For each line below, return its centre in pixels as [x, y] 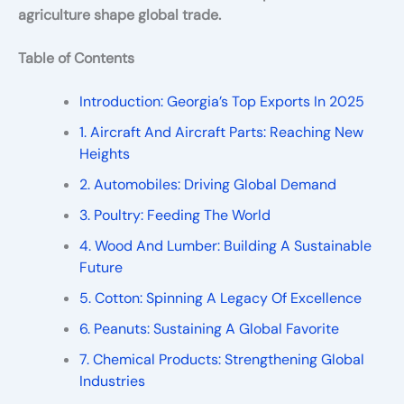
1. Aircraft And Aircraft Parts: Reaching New [221, 132]
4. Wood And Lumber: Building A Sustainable [225, 245]
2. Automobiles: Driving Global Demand [208, 184]
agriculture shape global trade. [119, 14]
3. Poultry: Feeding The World [175, 215]
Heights [105, 153]
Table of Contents [76, 58]
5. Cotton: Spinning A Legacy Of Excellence [220, 298]
